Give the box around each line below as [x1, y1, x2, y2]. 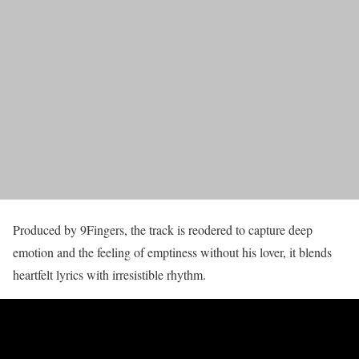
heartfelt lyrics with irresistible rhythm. [13, 266, 210, 284]
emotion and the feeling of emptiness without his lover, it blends [13, 244, 332, 261]
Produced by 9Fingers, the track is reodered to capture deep [13, 221, 313, 239]
